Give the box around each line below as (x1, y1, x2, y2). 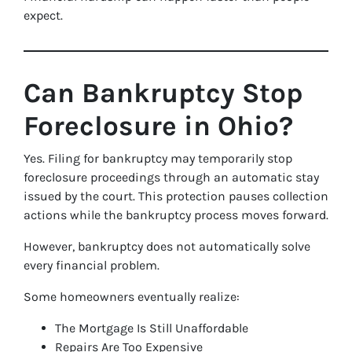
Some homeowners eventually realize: (24, 289, 240, 304)
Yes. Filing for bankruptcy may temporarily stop (24, 151, 292, 166)
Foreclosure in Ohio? (24, 110, 293, 142)
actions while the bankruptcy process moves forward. (24, 207, 328, 222)
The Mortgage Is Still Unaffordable (55, 321, 248, 335)
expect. (24, 8, 63, 23)
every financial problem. (24, 258, 159, 273)
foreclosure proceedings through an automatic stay (24, 170, 319, 185)
